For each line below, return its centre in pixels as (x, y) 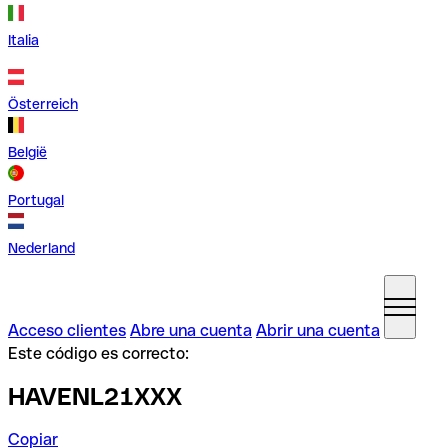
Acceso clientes (67, 330)
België (27, 152)
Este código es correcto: (98, 353)
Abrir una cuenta (318, 330)
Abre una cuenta (191, 330)
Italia (23, 40)
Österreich (43, 104)
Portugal (36, 200)
